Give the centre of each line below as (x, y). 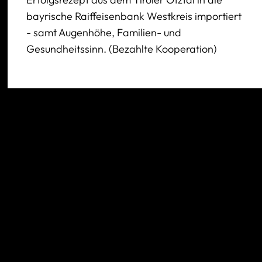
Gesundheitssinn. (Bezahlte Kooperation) (122, 49)
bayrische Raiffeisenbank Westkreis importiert (134, 16)
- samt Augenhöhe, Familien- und (104, 32)
